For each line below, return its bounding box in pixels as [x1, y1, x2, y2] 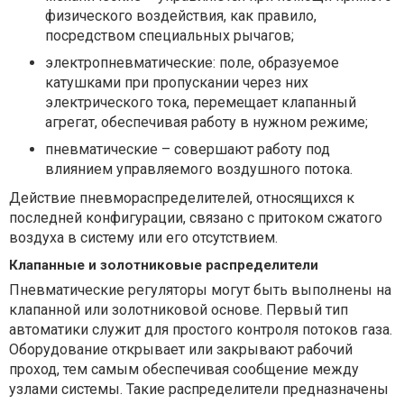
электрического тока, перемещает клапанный [45, 94, 356, 111]
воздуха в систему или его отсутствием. [9, 229, 278, 246]
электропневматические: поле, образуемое [45, 54, 339, 71]
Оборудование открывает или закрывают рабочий [9, 341, 353, 358]
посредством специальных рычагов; [45, 27, 294, 44]
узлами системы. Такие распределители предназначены [9, 381, 389, 398]
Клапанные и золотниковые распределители [9, 257, 318, 273]
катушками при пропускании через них [45, 74, 308, 91]
